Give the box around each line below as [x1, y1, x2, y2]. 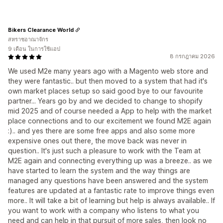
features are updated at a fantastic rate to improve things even [8, 186, 214, 195]
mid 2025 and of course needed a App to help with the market [8, 107, 212, 115]
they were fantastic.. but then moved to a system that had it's [8, 77, 208, 86]
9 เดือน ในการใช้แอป [8, 45, 60, 53]
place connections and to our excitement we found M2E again [8, 116, 211, 125]
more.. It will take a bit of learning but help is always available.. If [8, 196, 215, 205]
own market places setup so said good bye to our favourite [8, 87, 203, 96]
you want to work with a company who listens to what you [8, 206, 199, 215]
